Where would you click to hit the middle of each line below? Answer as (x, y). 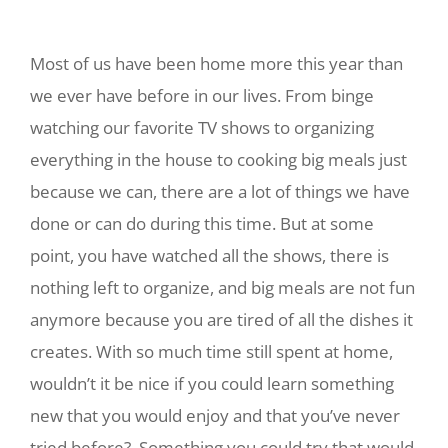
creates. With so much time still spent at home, (211, 351)
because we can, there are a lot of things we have (220, 191)
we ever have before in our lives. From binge (202, 95)
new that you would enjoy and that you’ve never (215, 415)
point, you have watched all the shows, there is (209, 255)
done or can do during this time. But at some (202, 223)
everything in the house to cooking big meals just (218, 159)
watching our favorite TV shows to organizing (202, 127)
